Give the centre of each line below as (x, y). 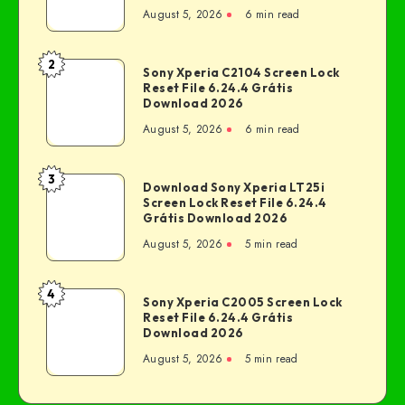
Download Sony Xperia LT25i (234, 188)
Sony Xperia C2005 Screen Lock (243, 302)
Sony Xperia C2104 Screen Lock (241, 73)
